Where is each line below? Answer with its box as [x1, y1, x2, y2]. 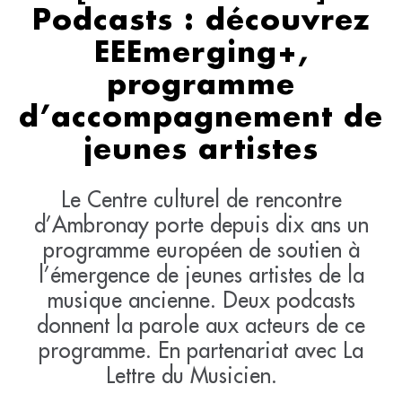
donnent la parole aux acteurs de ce [37, 310, 365, 338]
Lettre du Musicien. [106, 361, 296, 389]
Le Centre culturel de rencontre [60, 185, 342, 213]
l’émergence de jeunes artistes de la [38, 260, 364, 288]
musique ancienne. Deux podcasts [47, 285, 355, 313]
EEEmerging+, [93, 37, 309, 69]
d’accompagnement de [19, 101, 383, 134]
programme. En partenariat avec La [39, 336, 363, 363]
